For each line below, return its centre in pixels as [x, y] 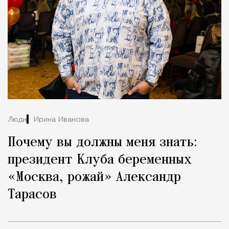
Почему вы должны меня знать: [102, 143]
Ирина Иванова [61, 120]
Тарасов [32, 195]
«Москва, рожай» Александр [94, 177]
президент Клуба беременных [100, 160]
